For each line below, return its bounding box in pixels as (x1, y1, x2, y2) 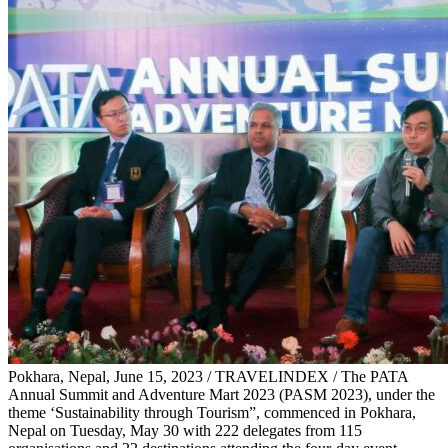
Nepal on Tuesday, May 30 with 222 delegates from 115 (8, 421, 362, 439)
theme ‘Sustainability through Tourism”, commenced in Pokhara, (8, 403, 416, 421)
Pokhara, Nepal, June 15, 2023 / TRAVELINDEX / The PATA (8, 367, 408, 385)
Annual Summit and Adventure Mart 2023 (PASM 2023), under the (8, 385, 435, 403)
